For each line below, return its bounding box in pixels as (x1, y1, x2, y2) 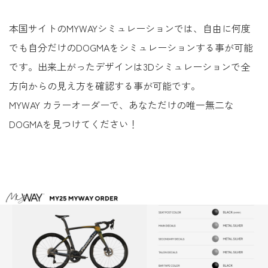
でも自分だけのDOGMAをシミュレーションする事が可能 (9, 40, 253, 54)
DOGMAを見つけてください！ (9, 117, 138, 131)
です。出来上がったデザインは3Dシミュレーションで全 (9, 59, 250, 74)
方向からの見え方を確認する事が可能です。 (9, 78, 200, 93)
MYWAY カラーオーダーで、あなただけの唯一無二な (9, 98, 234, 112)
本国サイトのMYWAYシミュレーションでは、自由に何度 (9, 21, 251, 35)
